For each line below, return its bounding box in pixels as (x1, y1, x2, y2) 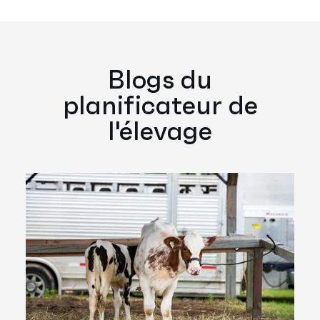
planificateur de (62, 89, 258, 121)
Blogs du (108, 63, 212, 96)
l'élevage (108, 114, 212, 147)
